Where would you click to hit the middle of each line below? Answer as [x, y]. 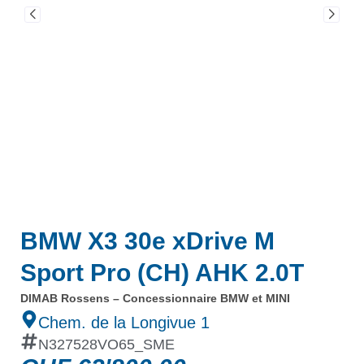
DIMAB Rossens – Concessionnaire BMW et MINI [155, 298]
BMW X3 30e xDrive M [147, 241]
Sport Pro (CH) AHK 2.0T [162, 273]
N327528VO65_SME [106, 344]
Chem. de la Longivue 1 [124, 323]
